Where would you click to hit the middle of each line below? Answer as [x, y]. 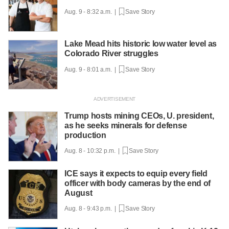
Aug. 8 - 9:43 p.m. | [92, 208]
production [85, 135]
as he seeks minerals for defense [126, 125]
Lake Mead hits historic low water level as [141, 44]
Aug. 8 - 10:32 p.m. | [94, 151]
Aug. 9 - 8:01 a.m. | [92, 69]
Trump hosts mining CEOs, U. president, [139, 116]
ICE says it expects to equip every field [136, 173]
